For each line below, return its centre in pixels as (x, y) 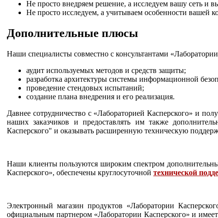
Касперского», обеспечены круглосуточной (80, 172)
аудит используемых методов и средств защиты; (106, 70)
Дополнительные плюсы (73, 33)
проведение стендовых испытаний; (85, 88)
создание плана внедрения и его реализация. (100, 96)
